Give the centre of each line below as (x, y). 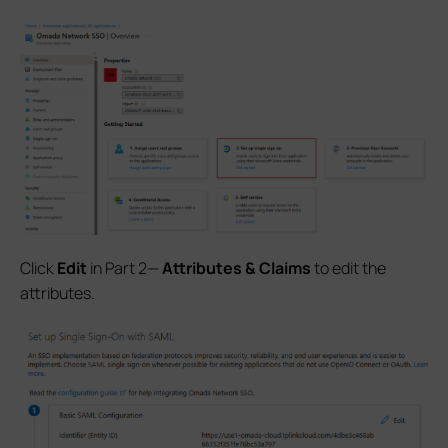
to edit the (348, 267)
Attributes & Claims (236, 267)
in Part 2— (124, 267)
